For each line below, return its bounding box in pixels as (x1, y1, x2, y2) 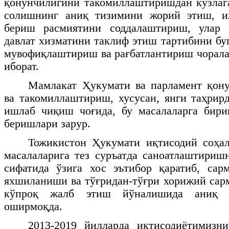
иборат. (4, 60, 39, 73)
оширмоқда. (4, 200, 62, 213)
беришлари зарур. (4, 117, 90, 130)
